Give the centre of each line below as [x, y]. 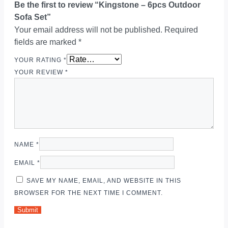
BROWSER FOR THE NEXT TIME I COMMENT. [89, 193]
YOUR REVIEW [40, 72]
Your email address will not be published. [88, 30]
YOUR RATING [39, 60]
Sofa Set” [33, 17]
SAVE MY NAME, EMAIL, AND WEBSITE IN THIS [104, 180]
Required [181, 30]
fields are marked [46, 42]
